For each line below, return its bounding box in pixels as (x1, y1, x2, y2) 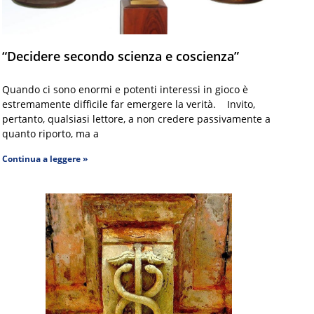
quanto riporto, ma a (1, 126, 99, 140)
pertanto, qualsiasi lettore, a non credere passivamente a (1, 111, 271, 125)
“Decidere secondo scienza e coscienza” (1, 47, 239, 64)
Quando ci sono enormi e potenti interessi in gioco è (1, 82, 248, 96)
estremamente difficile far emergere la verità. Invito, (1, 97, 255, 111)
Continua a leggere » (1, 152, 88, 165)
